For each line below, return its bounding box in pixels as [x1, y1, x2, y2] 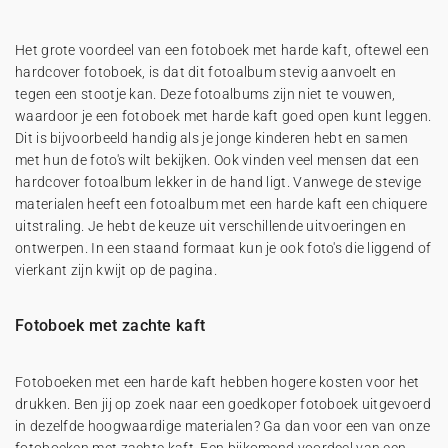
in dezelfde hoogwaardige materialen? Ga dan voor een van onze [15, 418, 431, 434]
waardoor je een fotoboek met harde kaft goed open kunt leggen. [15, 108, 432, 124]
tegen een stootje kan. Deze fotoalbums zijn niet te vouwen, [15, 86, 396, 102]
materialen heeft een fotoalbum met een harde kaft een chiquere [15, 196, 428, 212]
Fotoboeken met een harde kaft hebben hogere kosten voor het [15, 374, 420, 390]
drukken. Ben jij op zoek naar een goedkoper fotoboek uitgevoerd [15, 396, 431, 412]
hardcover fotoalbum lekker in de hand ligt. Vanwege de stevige [15, 174, 422, 190]
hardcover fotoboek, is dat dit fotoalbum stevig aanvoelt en [15, 64, 397, 80]
